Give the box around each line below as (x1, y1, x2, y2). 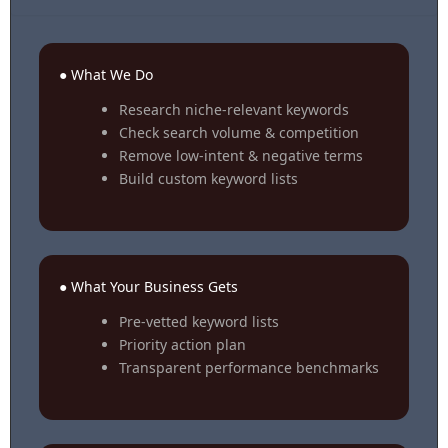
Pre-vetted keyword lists (119, 312, 279, 332)
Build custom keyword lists (119, 169, 298, 189)
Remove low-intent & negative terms (119, 146, 363, 166)
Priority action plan (119, 335, 246, 355)
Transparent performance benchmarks (119, 358, 379, 378)
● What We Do (59, 65, 153, 85)
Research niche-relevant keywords (119, 100, 349, 120)
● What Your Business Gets (59, 277, 238, 297)
